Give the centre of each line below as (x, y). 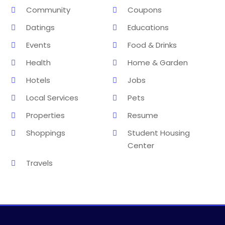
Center (141, 145)
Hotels (38, 80)
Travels (40, 163)
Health (39, 62)
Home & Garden (158, 62)
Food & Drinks (152, 45)
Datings (41, 27)
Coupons (145, 10)
